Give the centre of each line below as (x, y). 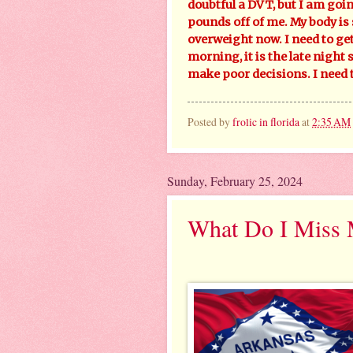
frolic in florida (266, 121)
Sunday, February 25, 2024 (235, 181)
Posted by (210, 121)
